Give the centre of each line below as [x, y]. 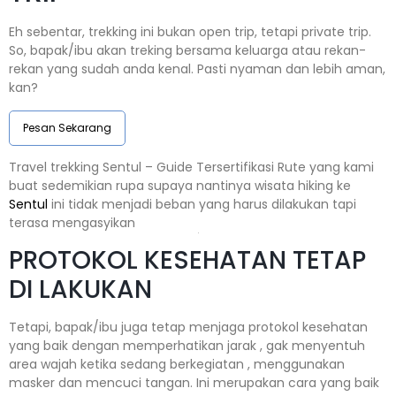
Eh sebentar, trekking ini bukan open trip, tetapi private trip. [190, 32]
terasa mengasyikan [72, 223]
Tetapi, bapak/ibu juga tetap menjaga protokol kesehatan [188, 327]
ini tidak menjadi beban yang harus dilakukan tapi [202, 205]
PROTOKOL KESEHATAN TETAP [187, 261]
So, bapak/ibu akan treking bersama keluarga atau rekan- [187, 51]
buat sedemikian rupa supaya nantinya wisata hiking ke [180, 186]
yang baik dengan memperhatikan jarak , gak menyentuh [187, 346]
